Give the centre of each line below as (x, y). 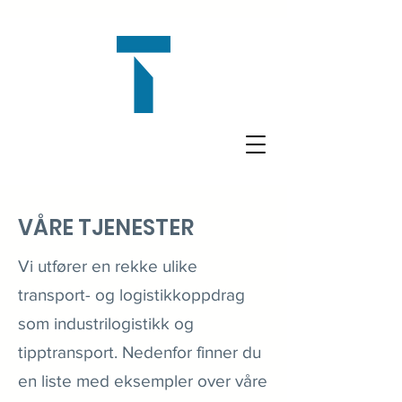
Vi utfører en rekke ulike (108, 266)
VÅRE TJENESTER (106, 227)
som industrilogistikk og (106, 323)
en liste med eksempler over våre (143, 381)
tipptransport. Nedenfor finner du (140, 352)
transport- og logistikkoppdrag (131, 295)
